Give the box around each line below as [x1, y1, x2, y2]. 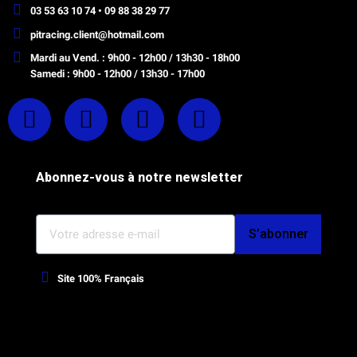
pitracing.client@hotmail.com [29, 28, 164, 41]
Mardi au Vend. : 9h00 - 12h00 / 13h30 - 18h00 [29, 52, 240, 65]
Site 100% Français [57, 272, 145, 284]
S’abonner [248, 226, 308, 242]
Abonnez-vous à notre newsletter [35, 170, 246, 186]
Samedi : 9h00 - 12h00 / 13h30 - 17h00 [29, 68, 205, 80]
